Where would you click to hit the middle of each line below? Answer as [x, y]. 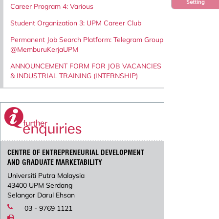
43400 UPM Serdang [40, 186]
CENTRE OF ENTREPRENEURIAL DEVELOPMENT [76, 153]
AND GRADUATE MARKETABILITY [55, 163]
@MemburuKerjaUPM [44, 49]
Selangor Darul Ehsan [41, 195]
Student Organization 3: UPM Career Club [76, 23]
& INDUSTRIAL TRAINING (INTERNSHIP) [74, 76]
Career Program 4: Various [52, 6]
